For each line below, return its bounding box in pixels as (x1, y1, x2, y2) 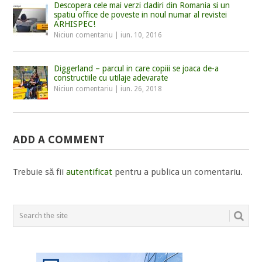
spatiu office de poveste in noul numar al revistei (54, 9, 227, 19)
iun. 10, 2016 (120, 30, 163, 39)
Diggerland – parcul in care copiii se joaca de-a (54, 63, 219, 73)
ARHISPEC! (54, 19, 96, 29)
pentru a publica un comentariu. (112, 166, 243, 177)
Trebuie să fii (13, 166, 67, 177)
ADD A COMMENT (13, 133, 105, 146)
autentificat (66, 166, 113, 177)
